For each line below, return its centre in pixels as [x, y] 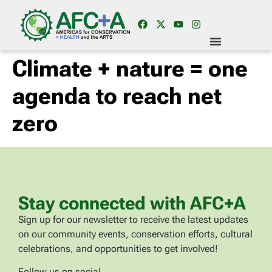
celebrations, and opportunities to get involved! [118, 249]
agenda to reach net [117, 96]
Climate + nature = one [130, 69]
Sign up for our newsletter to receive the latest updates [133, 219]
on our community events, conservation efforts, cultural [135, 234]
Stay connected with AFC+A [132, 203]
